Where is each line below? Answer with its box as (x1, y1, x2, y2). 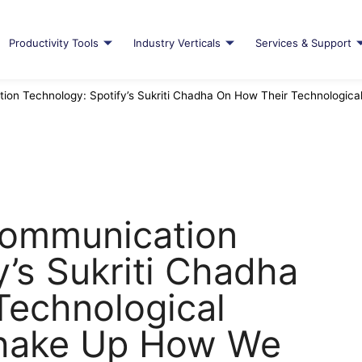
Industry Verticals (133, 36, 221, 50)
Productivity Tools (8, 36, 99, 50)
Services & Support (255, 36, 351, 50)
